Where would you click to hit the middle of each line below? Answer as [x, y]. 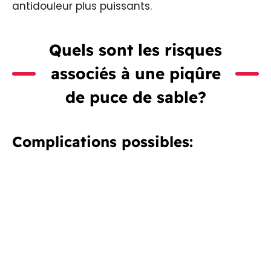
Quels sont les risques [135, 50]
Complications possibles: [103, 142]
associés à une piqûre [135, 74]
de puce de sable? [135, 97]
